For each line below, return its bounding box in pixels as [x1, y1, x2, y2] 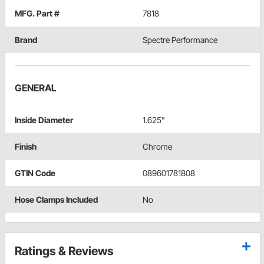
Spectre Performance [143, 35, 217, 45]
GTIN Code [15, 168, 55, 179]
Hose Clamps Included [15, 194, 98, 205]
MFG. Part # [15, 8, 60, 19]
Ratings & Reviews [15, 244, 114, 259]
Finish [15, 141, 37, 152]
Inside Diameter [15, 115, 73, 126]
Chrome [143, 141, 172, 152]
